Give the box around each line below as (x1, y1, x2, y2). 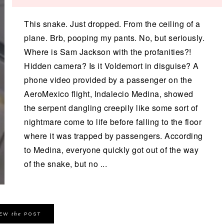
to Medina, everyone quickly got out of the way (24, 144, 198, 155)
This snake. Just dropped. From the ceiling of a (24, 18, 200, 29)
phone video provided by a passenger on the (24, 74, 192, 85)
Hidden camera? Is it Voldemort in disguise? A (24, 60, 199, 71)
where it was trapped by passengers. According (24, 130, 203, 141)
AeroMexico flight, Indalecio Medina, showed (24, 88, 193, 99)
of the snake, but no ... (24, 158, 107, 169)
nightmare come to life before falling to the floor (24, 116, 201, 127)
